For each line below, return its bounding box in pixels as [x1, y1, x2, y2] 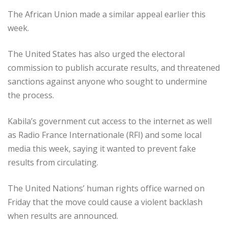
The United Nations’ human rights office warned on [8, 183, 205, 194]
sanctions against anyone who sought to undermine [8, 76, 207, 88]
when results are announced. [8, 210, 118, 222]
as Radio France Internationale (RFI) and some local [8, 129, 202, 141]
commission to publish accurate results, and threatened [8, 62, 220, 74]
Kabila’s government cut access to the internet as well [8, 116, 212, 127]
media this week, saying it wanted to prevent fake [8, 143, 196, 155]
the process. [8, 90, 54, 101]
